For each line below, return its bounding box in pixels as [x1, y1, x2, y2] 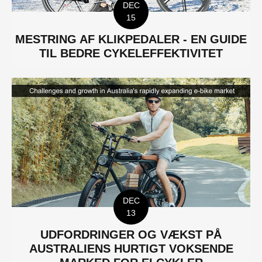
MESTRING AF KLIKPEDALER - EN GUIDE [15, 33, 247, 46]
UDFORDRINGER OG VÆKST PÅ [40, 227, 222, 241]
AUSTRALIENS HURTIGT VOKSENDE [29, 242, 233, 255]
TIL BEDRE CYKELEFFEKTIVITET [39, 47, 223, 60]
